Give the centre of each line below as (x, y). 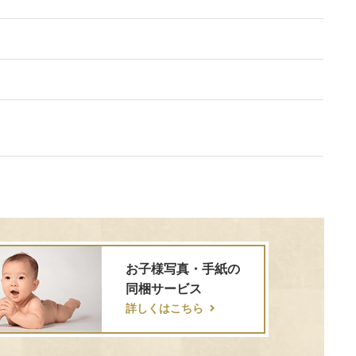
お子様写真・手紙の (182, 269)
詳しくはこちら (164, 308)
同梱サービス (163, 288)
